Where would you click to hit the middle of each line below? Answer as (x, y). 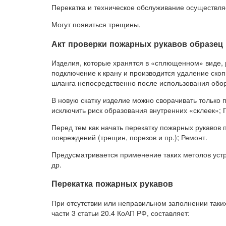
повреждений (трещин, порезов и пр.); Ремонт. (129, 137)
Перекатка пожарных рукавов (112, 184)
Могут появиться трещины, (96, 24)
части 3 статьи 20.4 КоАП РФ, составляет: (121, 213)
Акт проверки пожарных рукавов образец (137, 43)
